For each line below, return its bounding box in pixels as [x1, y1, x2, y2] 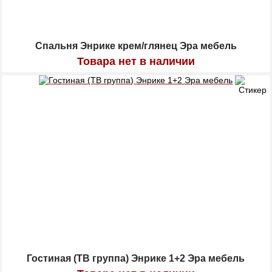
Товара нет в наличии [76, 55, 195, 68]
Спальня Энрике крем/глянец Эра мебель [35, 41, 237, 52]
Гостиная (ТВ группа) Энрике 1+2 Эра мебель [27, 253, 245, 264]
